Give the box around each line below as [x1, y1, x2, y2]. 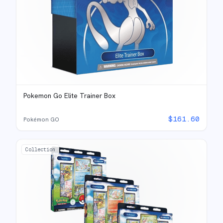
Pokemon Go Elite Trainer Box [23, 91, 115, 100]
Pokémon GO [23, 115, 59, 123]
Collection [25, 146, 55, 153]
